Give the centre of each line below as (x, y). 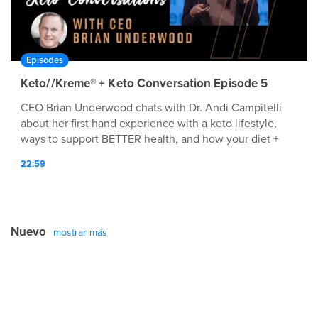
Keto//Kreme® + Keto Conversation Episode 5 (144, 84)
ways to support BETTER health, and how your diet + (150, 139)
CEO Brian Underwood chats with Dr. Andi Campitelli (151, 108)
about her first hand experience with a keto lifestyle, (149, 124)
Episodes (45, 61)
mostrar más (80, 233)
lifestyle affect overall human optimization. (126, 155)
